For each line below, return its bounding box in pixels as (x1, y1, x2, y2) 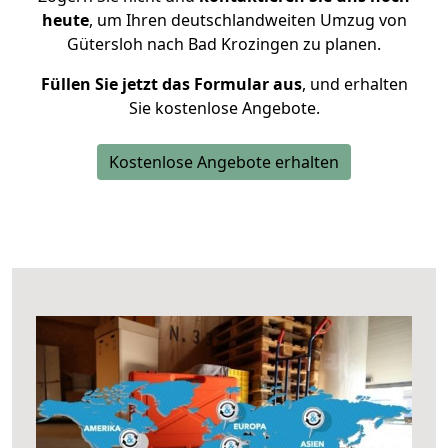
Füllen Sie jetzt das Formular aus (40, 73, 302, 95)
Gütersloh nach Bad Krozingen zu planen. (67, 33, 381, 55)
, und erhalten (301, 73, 408, 95)
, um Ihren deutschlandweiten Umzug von (88, 9, 407, 31)
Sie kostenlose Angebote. (128, 97, 320, 119)
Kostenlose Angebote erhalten (109, 151, 339, 173)
